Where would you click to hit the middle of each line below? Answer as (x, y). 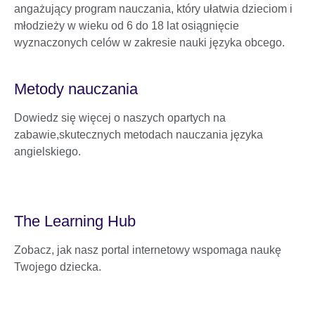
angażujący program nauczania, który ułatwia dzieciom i (153, 8)
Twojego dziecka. (58, 266)
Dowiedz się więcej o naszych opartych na (120, 117)
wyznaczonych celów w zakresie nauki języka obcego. (149, 42)
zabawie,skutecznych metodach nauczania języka (139, 134)
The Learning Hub (75, 221)
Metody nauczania (76, 89)
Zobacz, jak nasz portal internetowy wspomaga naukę (148, 250)
